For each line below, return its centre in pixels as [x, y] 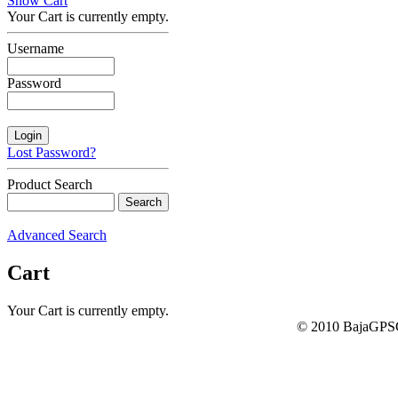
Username [36, 48]
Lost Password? [52, 152]
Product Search [50, 184]
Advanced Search [57, 235]
